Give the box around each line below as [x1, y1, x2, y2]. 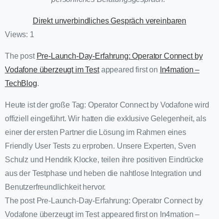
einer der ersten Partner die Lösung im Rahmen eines [5, 128, 186, 137]
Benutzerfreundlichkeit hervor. [5, 183, 106, 192]
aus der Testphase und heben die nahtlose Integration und [5, 169, 202, 178]
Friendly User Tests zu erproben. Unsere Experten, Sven [5, 142, 196, 151]
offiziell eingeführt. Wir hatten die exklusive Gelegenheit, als [5, 114, 206, 123]
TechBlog [5, 79, 37, 88]
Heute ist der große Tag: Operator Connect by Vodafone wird [5, 101, 209, 109]
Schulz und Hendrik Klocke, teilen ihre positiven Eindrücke [5, 155, 203, 164]
